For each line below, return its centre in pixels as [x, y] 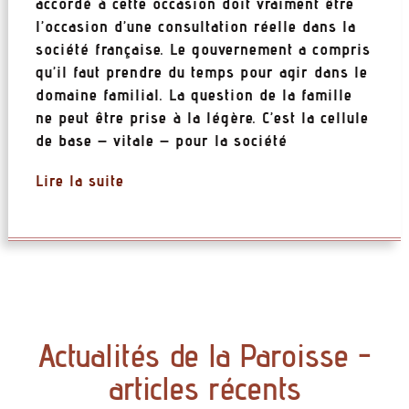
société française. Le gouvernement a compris [203, 48]
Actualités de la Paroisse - [204, 355]
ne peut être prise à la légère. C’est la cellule [202, 117]
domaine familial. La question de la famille [194, 94]
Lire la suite [79, 181]
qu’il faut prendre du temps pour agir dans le [201, 71]
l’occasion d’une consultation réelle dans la [195, 26]
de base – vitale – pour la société [161, 140]
